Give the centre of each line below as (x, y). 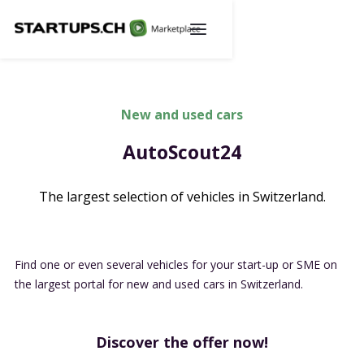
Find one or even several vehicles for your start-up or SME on (176, 264)
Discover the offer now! (182, 342)
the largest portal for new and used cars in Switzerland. (159, 284)
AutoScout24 (182, 152)
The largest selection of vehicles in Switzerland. (182, 197)
